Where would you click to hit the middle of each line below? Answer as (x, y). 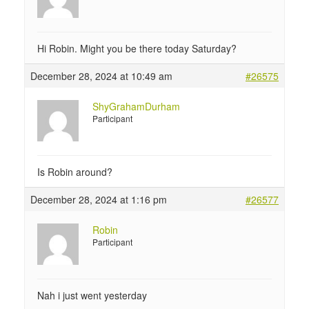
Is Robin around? (75, 172)
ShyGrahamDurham (136, 106)
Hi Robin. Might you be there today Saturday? (137, 48)
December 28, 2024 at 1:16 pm (99, 199)
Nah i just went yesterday (92, 295)
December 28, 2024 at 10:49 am (101, 76)
